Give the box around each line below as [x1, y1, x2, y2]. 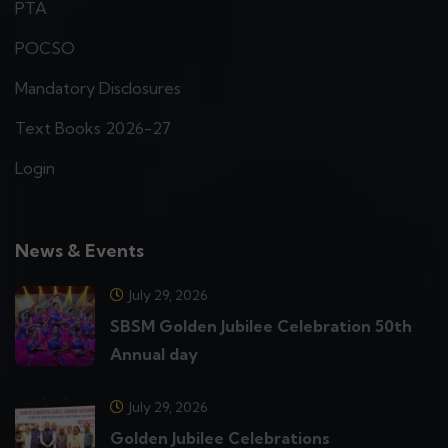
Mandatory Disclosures [15, 78, 181, 99]
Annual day [110, 344, 198, 365]
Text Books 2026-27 [15, 118, 171, 139]
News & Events [15, 239, 144, 263]
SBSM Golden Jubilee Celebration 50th [110, 316, 412, 337]
